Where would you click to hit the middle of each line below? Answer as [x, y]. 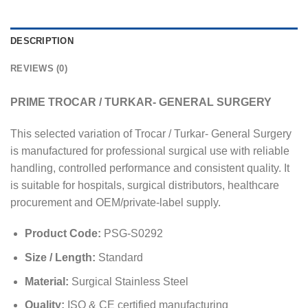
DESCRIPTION [42, 41]
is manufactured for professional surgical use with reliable [150, 151]
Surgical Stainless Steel [128, 281]
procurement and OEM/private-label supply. [115, 202]
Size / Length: [60, 257]
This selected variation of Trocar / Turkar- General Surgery [151, 133]
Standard [119, 257]
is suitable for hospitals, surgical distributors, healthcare [145, 185]
